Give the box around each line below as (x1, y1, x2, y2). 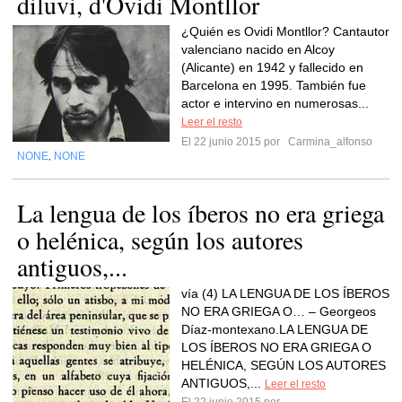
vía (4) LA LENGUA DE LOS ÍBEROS (181, 286, 389, 301)
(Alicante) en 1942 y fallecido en (181, 60, 363, 74)
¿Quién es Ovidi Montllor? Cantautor (181, 24, 389, 39)
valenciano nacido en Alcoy (181, 42, 335, 57)
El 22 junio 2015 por (181, 135, 285, 148)
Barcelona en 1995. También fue (181, 78, 366, 92)
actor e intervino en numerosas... (181, 96, 369, 110)
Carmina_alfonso (285, 135, 372, 148)
